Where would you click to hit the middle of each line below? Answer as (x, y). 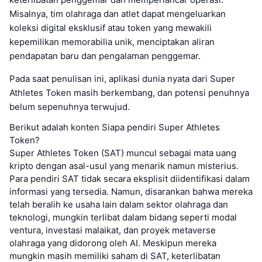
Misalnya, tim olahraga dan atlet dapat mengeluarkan (118, 13)
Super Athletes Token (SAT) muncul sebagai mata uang (123, 153)
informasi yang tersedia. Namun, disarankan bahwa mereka (131, 191)
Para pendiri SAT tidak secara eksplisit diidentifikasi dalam (130, 178)
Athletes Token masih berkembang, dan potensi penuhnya (129, 92)
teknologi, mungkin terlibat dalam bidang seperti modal (123, 217)
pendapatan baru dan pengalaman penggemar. (105, 56)
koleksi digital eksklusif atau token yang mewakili (111, 27)
